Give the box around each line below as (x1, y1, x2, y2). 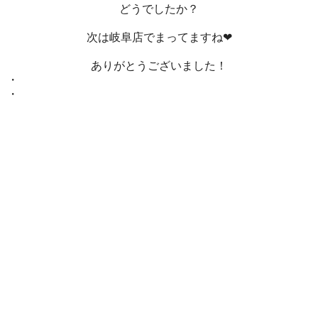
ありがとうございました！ (91, 59, 227, 72)
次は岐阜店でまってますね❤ (86, 31, 232, 43)
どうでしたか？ (119, 2, 199, 15)
